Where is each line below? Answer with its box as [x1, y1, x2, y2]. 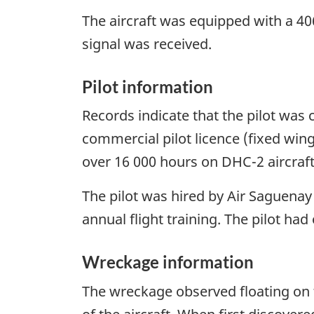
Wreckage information [82, 252, 254, 273]
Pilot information [82, 76, 213, 97]
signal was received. [82, 34, 212, 53]
